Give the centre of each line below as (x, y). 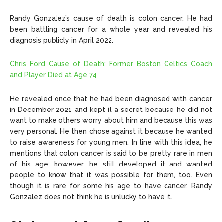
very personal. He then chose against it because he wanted (111, 132)
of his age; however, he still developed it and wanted (111, 164)
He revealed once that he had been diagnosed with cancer (111, 99)
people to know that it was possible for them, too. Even (111, 175)
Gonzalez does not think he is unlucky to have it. (91, 197)
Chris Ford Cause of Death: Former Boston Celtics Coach (111, 64)
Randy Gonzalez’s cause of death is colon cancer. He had (111, 19)
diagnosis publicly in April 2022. (62, 40)
